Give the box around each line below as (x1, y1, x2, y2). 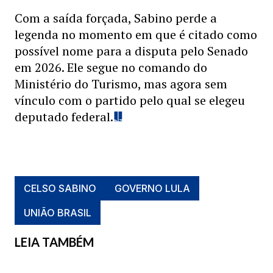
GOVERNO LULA (115, 182, 190, 194)
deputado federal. (15, 108, 113, 125)
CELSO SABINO (24, 182, 96, 194)
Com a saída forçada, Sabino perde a (15, 10, 217, 26)
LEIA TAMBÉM (15, 235, 94, 249)
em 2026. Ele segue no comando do (15, 59, 207, 76)
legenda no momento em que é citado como (15, 26, 257, 43)
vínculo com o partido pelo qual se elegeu (15, 92, 245, 108)
